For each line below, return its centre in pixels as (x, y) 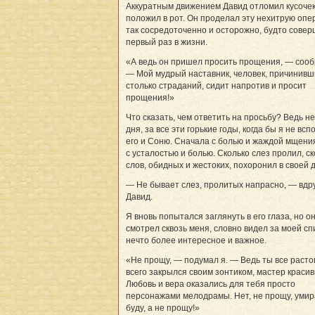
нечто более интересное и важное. (196, 241)
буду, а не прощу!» (163, 308)
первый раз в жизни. (167, 43)
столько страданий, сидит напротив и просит (216, 86)
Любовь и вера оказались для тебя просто (211, 284)
